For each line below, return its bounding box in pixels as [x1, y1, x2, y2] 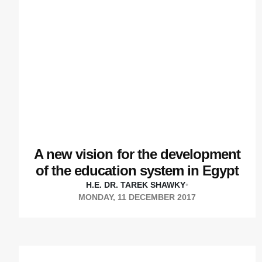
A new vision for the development [34, 146, 241, 163]
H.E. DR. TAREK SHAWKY [86, 180, 186, 190]
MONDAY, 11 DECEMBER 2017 [78, 192, 196, 202]
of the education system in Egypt [36, 163, 239, 179]
